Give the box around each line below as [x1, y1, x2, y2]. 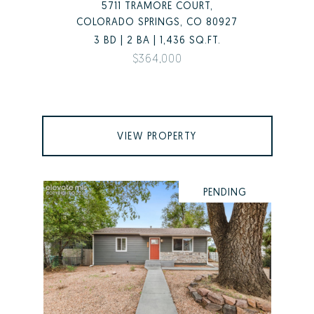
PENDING [203, 186, 247, 198]
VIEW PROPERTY [117, 130, 197, 142]
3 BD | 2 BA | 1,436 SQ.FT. [93, 34, 221, 46]
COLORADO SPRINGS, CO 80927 [76, 15, 238, 28]
